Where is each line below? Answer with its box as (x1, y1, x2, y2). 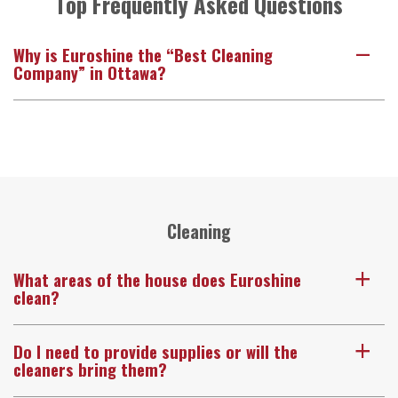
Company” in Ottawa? (13, 60, 166, 84)
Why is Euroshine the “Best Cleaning (13, 42, 273, 67)
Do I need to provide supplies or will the (13, 338, 298, 363)
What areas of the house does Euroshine (13, 267, 301, 291)
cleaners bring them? (13, 356, 167, 381)
